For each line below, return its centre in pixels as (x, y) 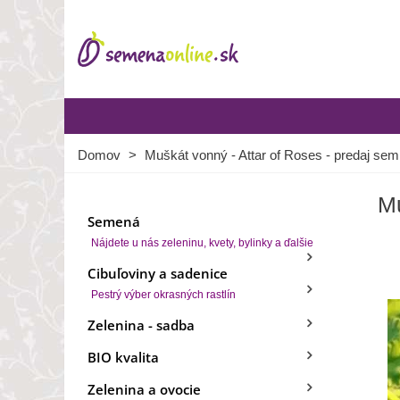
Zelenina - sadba (141, 325)
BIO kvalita (123, 357)
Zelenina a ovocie (144, 389)
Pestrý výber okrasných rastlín (163, 295)
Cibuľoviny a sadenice (158, 273)
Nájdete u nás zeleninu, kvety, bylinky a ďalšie (202, 243)
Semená (114, 221)
